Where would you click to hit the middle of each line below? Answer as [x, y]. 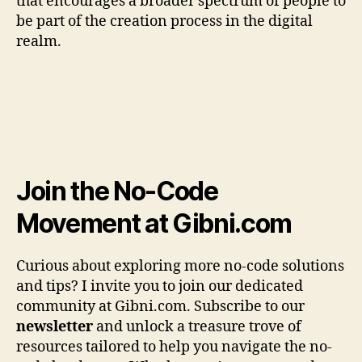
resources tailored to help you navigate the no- [174, 347]
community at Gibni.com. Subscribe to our [160, 307]
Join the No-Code [117, 192]
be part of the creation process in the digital [164, 22]
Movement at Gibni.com [154, 224]
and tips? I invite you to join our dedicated [160, 287]
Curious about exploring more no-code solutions [180, 267]
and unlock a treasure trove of [197, 327]
